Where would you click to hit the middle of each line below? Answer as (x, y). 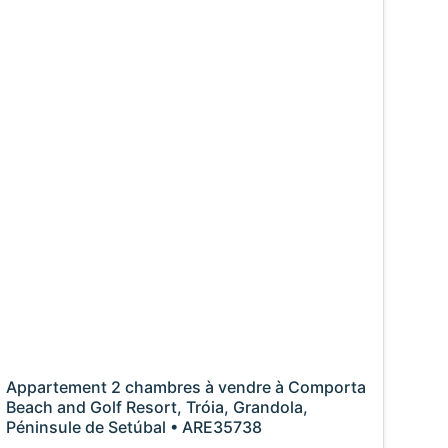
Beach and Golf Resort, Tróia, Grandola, (156, 407)
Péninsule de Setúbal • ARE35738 (133, 427)
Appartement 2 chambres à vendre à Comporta (185, 387)
